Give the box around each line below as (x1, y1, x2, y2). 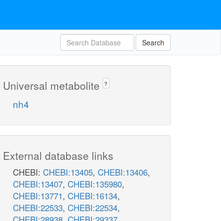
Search (142, 37, 164, 47)
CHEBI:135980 (68, 178, 122, 190)
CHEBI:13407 (13, 178, 63, 190)
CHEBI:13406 (98, 166, 147, 179)
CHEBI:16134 (68, 189, 117, 202)
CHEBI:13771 (13, 189, 63, 202)
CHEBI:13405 (43, 166, 93, 179)
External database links (3, 148, 113, 163)
